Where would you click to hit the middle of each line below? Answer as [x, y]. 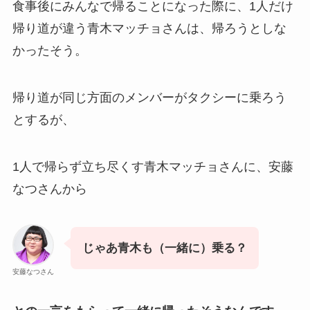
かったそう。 [49, 50]
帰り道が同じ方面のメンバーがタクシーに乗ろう [149, 97]
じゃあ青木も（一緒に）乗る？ [164, 248]
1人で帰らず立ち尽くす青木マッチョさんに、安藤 [153, 166]
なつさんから [49, 189]
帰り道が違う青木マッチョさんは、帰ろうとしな [149, 28]
